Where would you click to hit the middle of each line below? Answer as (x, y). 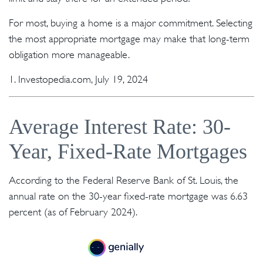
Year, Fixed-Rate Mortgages (128, 151)
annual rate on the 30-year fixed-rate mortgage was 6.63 (128, 196)
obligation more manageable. (69, 55)
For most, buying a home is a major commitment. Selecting (131, 23)
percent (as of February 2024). (73, 212)
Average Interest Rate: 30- (120, 127)
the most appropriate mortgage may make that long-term (129, 39)
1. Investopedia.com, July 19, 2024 (78, 79)
